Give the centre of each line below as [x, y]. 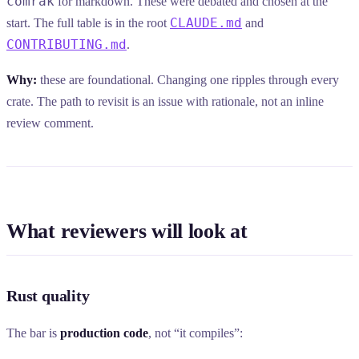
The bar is [33, 333]
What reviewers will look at [127, 230]
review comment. [50, 123]
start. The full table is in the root [88, 22]
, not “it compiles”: [196, 333]
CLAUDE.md [206, 22]
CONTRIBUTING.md [67, 44]
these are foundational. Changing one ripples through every [188, 80]
